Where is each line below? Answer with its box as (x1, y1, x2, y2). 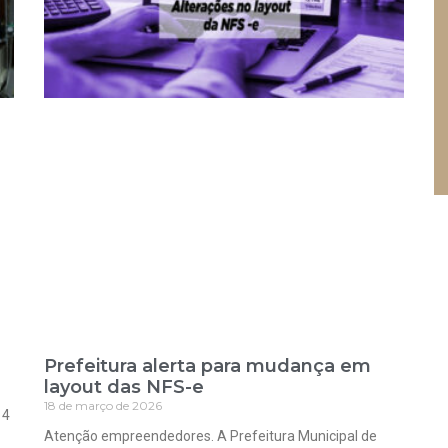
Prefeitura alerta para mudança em (44, 354, 371, 377)
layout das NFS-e (44, 375, 204, 398)
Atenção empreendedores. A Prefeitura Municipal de (44, 427, 377, 444)
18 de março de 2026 (44, 397, 162, 413)
